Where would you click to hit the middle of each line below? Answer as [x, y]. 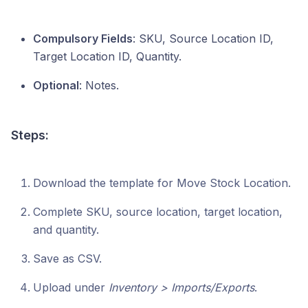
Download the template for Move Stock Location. [162, 183]
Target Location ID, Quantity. [107, 57]
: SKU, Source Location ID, [203, 39]
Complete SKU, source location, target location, [158, 212]
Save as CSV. [67, 259]
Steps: [30, 135]
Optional [56, 86]
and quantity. [66, 230]
